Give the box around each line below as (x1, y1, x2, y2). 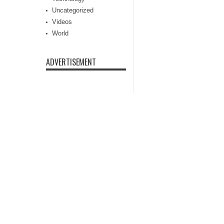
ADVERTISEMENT (46, 56, 96, 68)
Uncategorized (52, 6, 93, 14)
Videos (52, 18, 72, 25)
